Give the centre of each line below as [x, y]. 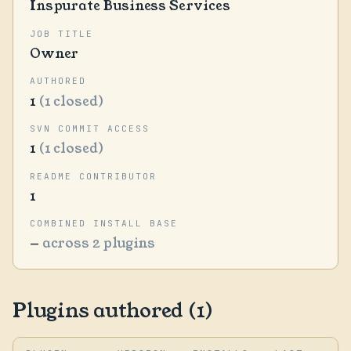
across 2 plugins [99, 243]
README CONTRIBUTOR [93, 176]
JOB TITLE [61, 33]
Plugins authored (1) [113, 310]
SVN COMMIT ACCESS [90, 129]
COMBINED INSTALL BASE [104, 224]
